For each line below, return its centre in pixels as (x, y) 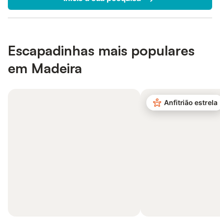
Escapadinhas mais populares (101, 50)
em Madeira (45, 68)
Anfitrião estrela (191, 102)
